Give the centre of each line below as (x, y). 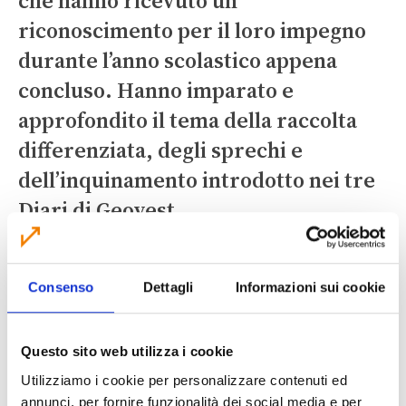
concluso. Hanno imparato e (156, 90)
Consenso (61, 287)
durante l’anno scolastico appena (178, 60)
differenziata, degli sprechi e (160, 150)
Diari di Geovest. (100, 209)
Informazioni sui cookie (310, 287)
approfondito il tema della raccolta (188, 120)
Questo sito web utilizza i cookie (127, 352)
